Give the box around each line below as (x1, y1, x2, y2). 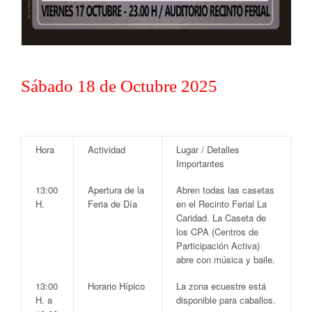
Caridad (176, 211, 207, 225)
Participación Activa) (176, 239, 260, 253)
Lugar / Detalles (176, 143, 240, 157)
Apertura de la (88, 183, 144, 197)
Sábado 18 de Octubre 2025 (21, 77, 217, 96)
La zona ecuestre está (176, 279, 266, 293)
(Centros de (209, 225, 258, 239)
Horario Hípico (88, 279, 145, 293)
